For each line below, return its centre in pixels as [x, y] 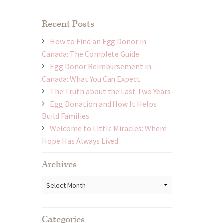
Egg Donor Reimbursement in [100, 66]
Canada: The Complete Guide [90, 54]
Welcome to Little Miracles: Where [108, 129]
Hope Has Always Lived [80, 141]
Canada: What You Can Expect [91, 79]
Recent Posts [68, 24]
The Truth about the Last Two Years [110, 91]
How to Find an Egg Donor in [98, 42]
